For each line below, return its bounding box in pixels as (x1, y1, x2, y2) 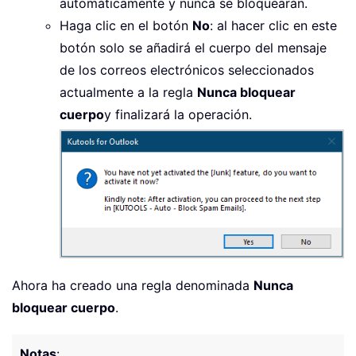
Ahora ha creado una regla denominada (12, 277, 253, 294)
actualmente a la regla (60, 83, 197, 100)
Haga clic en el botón (60, 17, 192, 33)
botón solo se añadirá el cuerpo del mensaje (60, 39, 327, 56)
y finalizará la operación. (104, 106, 252, 122)
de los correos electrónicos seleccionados (60, 61, 314, 78)
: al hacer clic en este (210, 17, 337, 33)
